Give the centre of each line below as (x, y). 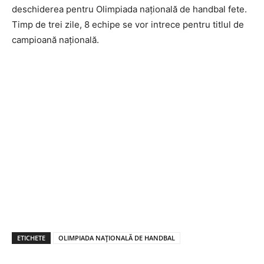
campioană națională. (55, 39)
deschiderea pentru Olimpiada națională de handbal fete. (129, 9)
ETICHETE (31, 237)
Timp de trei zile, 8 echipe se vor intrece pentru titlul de (128, 24)
